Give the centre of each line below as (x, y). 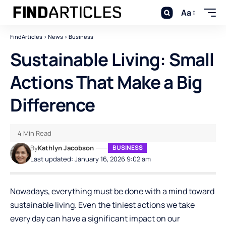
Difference (53, 105)
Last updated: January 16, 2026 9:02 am (91, 159)
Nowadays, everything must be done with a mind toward (112, 191)
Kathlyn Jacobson (66, 148)
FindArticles (26, 37)
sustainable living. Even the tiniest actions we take (102, 205)
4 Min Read (35, 133)
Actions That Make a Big (106, 82)
